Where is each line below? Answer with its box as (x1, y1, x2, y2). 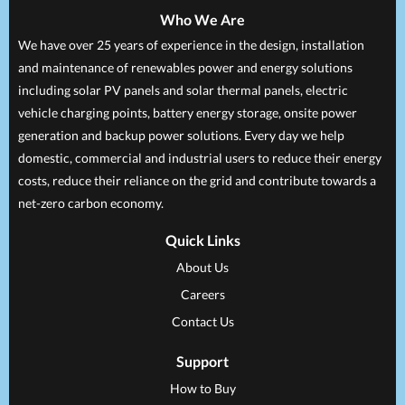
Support (176, 353, 229, 370)
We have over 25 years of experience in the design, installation (18, 37, 364, 52)
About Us (176, 259, 229, 275)
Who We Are (160, 11, 245, 28)
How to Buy (169, 381, 236, 396)
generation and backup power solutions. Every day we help (18, 127, 344, 143)
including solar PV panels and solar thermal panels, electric (18, 82, 348, 98)
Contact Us (171, 314, 234, 329)
